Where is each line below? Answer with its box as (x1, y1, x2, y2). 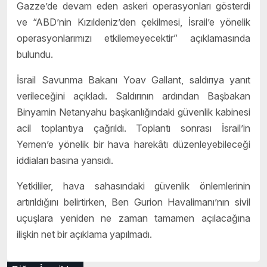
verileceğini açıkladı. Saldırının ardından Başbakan (17, 89, 250, 102)
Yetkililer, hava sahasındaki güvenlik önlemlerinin (17, 179, 250, 192)
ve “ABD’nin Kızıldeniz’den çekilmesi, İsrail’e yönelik (17, 15, 250, 28)
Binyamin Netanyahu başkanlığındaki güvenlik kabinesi (17, 105, 250, 118)
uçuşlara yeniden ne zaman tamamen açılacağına (17, 212, 250, 224)
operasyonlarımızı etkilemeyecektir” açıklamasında (17, 32, 250, 44)
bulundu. (17, 48, 53, 60)
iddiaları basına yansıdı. (17, 154, 113, 166)
